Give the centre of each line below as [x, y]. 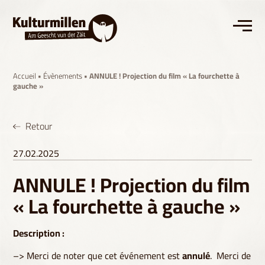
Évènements [63, 76]
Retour [39, 126]
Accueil [26, 76]
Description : [39, 233]
